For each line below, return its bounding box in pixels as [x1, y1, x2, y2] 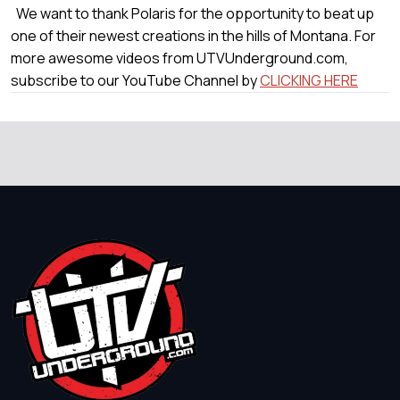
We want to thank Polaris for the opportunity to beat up [11, 4, 374, 23]
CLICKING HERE [260, 71, 358, 90]
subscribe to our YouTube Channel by [11, 71, 260, 90]
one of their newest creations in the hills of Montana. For [11, 26, 376, 46]
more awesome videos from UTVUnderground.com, [11, 48, 348, 68]
